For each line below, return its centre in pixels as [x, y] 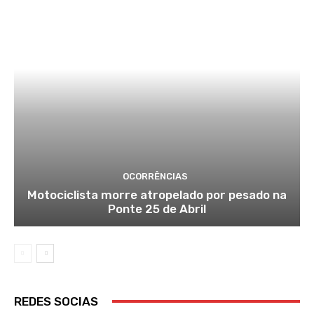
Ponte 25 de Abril [157, 209]
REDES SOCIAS [56, 301]
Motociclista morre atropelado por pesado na [157, 194]
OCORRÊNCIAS [155, 176]
